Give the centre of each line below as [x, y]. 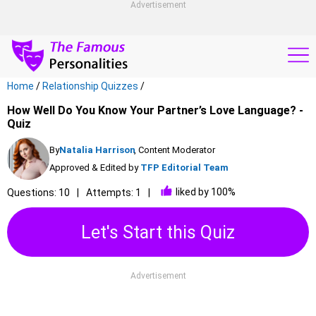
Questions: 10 [38, 193]
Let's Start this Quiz [158, 232]
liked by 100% [206, 192]
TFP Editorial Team [184, 168]
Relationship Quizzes [90, 86]
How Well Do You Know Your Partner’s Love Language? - [155, 110]
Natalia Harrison [97, 150]
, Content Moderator [175, 150]
